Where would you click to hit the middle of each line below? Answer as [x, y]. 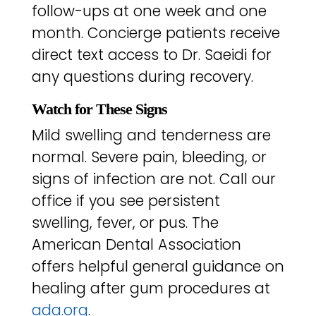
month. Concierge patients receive [156, 32]
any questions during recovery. [142, 76]
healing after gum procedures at [151, 288]
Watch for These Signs [99, 109]
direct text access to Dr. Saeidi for [151, 54]
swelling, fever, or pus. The [125, 223]
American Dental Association [136, 245]
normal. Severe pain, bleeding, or [149, 157]
